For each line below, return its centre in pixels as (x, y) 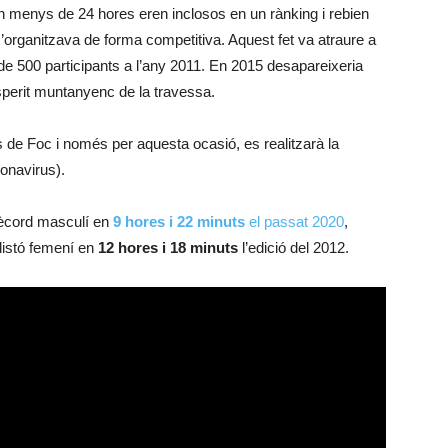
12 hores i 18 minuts (168, 247)
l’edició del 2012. (293, 247)
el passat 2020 (294, 221)
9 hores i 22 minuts (179, 221)
